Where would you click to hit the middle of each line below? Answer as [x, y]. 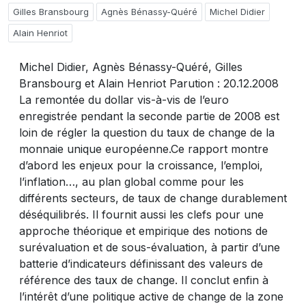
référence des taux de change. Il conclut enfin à [144, 280]
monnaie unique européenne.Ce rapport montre [144, 149]
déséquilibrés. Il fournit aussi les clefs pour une [141, 214]
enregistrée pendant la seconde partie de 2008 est [149, 116]
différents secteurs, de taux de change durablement [153, 198]
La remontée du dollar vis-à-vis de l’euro [124, 100]
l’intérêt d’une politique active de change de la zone [151, 296]
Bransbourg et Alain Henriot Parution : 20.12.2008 [149, 83]
